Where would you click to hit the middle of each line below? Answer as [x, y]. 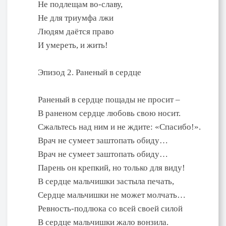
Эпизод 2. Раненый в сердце [90, 72]
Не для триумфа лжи [76, 18]
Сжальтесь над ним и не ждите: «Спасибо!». [119, 127]
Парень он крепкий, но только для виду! [111, 167]
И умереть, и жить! [73, 45]
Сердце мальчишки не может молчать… [112, 195]
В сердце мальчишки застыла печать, [106, 181]
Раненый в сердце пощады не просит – [109, 99]
